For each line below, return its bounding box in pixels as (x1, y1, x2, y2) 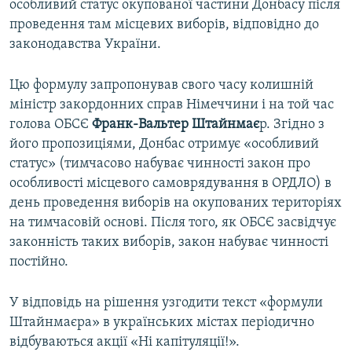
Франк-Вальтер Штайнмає (92, 117, 259, 133)
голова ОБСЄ (9, 117, 92, 133)
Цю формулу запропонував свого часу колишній (9, 78, 313, 93)
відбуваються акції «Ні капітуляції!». (9, 335, 240, 350)
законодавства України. (9, 37, 161, 53)
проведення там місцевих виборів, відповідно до (9, 17, 319, 33)
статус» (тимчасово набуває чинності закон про (9, 156, 310, 172)
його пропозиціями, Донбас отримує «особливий (9, 137, 319, 152)
